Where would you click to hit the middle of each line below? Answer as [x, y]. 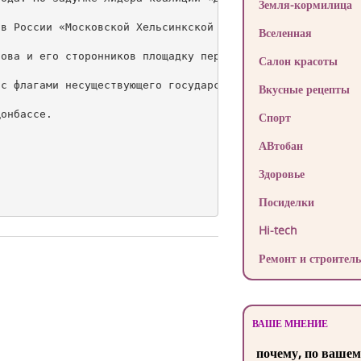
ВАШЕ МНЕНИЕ [290, 324]
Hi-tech [278, 230]
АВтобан [280, 145]
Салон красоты [298, 61]
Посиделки [286, 202]
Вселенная [285, 33]
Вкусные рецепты [304, 89]
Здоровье [281, 174]
